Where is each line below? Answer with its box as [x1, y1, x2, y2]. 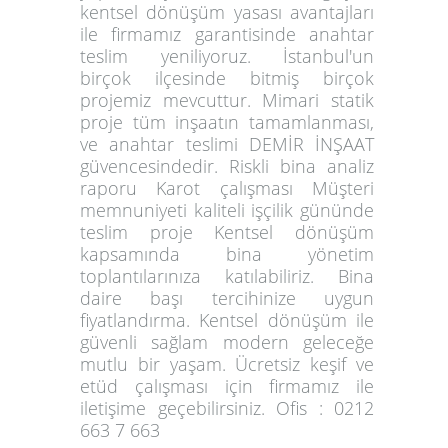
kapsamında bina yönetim [80, 241, 375, 266]
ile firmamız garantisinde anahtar [80, 21, 375, 46]
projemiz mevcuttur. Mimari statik [80, 87, 375, 112]
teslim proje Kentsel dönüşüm [80, 219, 375, 244]
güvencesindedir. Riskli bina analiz [80, 153, 375, 178]
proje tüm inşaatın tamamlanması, [80, 109, 375, 134]
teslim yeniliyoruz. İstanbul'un [80, 43, 375, 68]
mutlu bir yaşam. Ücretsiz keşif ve [80, 351, 375, 376]
